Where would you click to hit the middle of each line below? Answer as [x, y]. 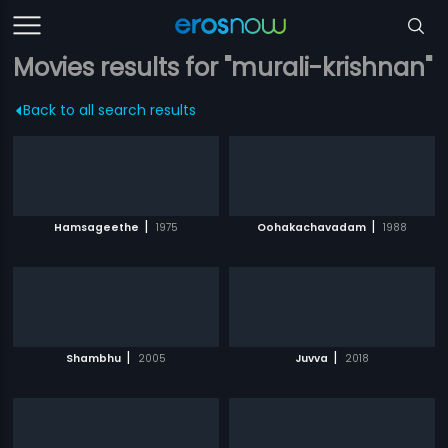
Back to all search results [110, 110]
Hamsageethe [97, 227]
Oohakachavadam [311, 227]
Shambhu [94, 358]
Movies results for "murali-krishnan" [223, 67]
